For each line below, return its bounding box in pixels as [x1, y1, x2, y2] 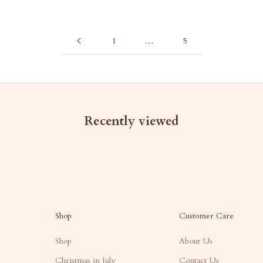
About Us [179, 235, 213, 247]
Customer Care [179, 210, 234, 221]
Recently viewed [85, 112, 178, 130]
